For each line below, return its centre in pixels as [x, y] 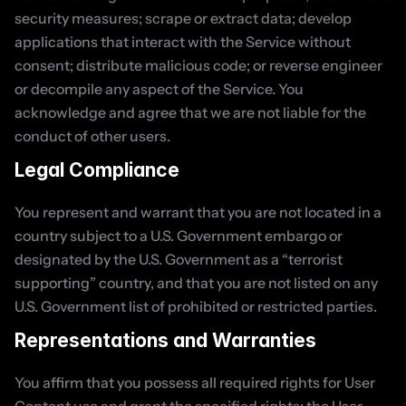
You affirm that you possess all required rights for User [195, 382]
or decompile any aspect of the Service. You [159, 89]
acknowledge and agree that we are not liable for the [190, 112]
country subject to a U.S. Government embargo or [179, 236]
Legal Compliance [97, 170]
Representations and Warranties [165, 340]
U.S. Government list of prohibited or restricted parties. [196, 306]
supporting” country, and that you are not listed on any [196, 283]
